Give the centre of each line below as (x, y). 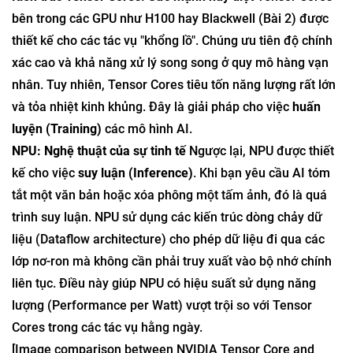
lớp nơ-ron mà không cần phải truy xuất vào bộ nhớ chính (172, 261)
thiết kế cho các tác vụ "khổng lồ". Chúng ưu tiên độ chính (172, 41)
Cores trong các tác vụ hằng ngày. (107, 327)
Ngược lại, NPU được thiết (260, 151)
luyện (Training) (57, 129)
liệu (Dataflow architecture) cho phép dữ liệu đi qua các (168, 239)
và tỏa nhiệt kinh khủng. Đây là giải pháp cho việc (152, 107)
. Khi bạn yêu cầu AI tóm (262, 173)
